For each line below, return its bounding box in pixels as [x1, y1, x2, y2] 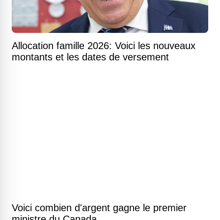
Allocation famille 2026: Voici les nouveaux [12, 40, 195, 51]
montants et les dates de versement [12, 52, 169, 62]
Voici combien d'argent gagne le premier [12, 202, 187, 213]
